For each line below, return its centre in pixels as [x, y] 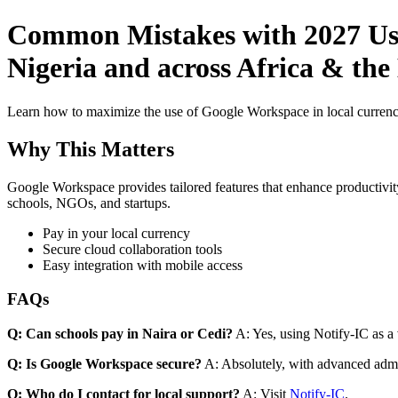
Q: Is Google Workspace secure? [104, 364]
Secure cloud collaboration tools [132, 249]
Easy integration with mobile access [143, 265]
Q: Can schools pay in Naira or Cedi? [120, 334]
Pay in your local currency [116, 233]
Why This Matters [91, 149]
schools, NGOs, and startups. [89, 203]
